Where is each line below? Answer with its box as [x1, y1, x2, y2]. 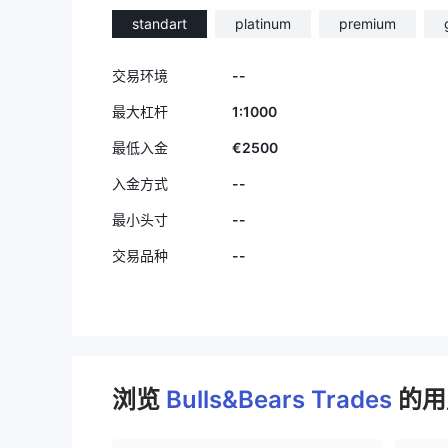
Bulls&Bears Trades [166, 385, 398, 414]
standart [132, 15, 187, 32]
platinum [235, 15, 291, 32]
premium [339, 15, 396, 32]
